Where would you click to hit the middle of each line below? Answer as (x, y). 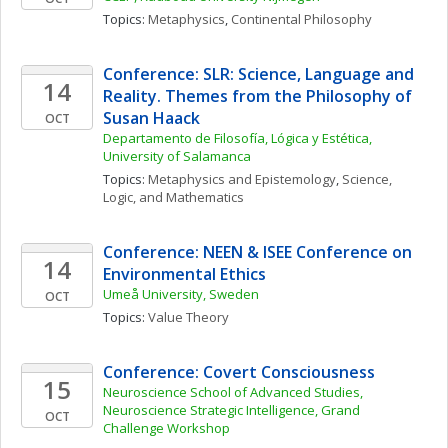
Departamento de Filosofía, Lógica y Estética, (237, 138)
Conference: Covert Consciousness (239, 372)
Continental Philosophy (301, 19)
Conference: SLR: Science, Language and (258, 74)
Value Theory (188, 317)
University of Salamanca (177, 156)
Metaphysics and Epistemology (242, 179)
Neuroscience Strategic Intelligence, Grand (231, 410)
